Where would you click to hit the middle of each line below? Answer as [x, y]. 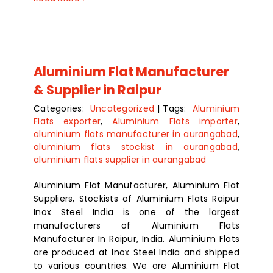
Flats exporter [67, 122]
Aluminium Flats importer [175, 122]
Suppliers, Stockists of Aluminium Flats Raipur [136, 199]
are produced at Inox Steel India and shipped [136, 253]
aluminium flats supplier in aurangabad [120, 160]
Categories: [62, 109]
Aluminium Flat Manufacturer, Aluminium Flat [136, 186]
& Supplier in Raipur [97, 90]
